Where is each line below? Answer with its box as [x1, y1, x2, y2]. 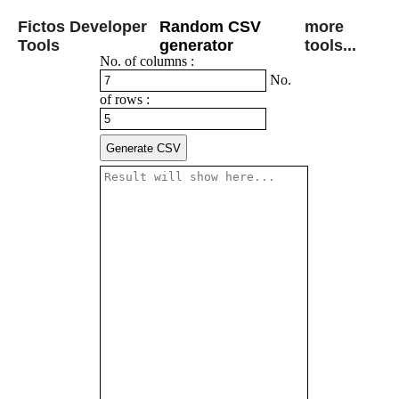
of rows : [100, 92, 150, 107]
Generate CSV [106, 141, 181, 155]
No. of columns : [100, 53, 194, 69]
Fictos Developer [18, 18, 147, 36]
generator [159, 37, 233, 54]
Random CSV [159, 18, 261, 36]
